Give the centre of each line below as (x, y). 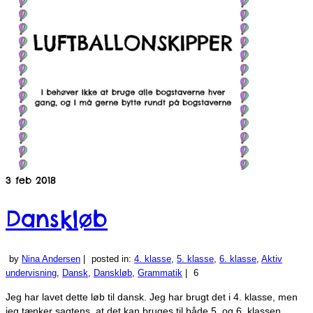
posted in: (113, 259)
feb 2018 (34, 180)
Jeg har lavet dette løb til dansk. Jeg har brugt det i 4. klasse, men (152, 297)
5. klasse (195, 259)
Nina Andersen (51, 259)
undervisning (31, 272)
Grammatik (160, 272)
